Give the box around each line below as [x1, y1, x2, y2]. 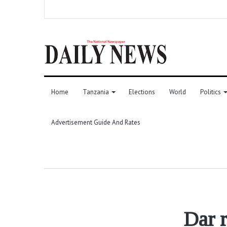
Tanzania [83, 87, 109, 96]
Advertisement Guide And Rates [51, 118, 140, 127]
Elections [129, 87, 155, 96]
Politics [200, 87, 221, 96]
